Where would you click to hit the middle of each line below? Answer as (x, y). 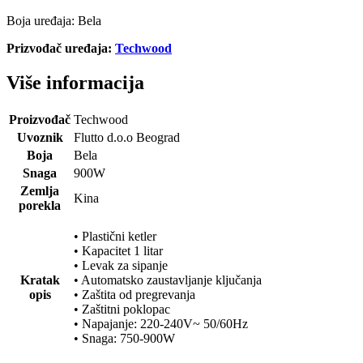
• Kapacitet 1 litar (118, 250)
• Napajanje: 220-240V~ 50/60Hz (161, 323)
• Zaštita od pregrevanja (135, 294)
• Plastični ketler (117, 236)
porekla (40, 205)
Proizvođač (40, 119)
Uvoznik (40, 137)
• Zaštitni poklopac (122, 309)
